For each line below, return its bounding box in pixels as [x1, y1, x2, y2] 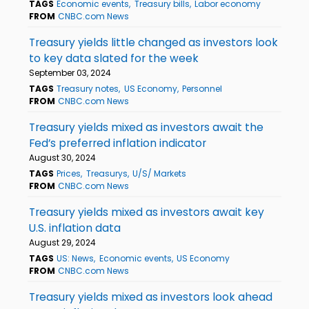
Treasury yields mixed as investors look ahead [29, 289, 272, 304]
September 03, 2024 [29, 66, 111, 79]
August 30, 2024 [29, 151, 96, 163]
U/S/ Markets [132, 167, 186, 179]
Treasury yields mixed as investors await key [29, 204, 264, 219]
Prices [57, 167, 81, 179]
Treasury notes [57, 82, 119, 94]
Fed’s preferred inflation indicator [29, 135, 206, 150]
